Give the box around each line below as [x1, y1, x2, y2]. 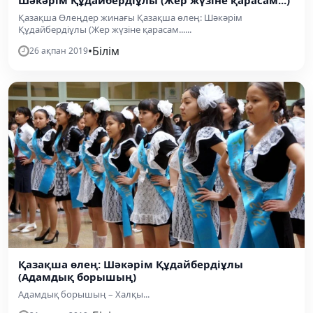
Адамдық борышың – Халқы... [18, 288, 150, 300]
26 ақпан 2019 [29, 44, 88, 57]
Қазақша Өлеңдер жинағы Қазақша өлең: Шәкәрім [18, 10, 242, 24]
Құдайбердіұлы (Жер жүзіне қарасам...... [18, 22, 191, 36]
